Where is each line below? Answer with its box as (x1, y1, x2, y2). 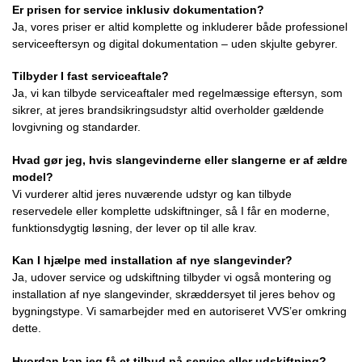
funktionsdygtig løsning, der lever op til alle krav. (12, 221, 257, 234)
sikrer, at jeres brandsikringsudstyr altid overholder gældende (12, 103, 324, 117)
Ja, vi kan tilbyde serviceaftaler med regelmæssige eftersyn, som (12, 86, 343, 100)
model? (12, 170, 53, 183)
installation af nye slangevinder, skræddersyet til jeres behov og (12, 288, 335, 301)
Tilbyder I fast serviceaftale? (12, 69, 169, 83)
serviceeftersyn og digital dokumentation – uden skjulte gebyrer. (12, 36, 338, 50)
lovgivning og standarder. (12, 120, 141, 134)
